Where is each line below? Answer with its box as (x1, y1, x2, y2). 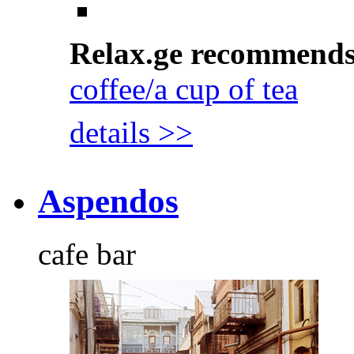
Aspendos (38, 183, 179, 220)
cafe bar (38, 236, 136, 271)
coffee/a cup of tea (70, 72, 298, 107)
